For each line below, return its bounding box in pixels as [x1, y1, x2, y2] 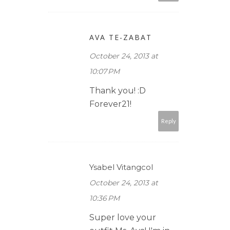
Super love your [89, 212, 156, 222]
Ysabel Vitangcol [89, 162, 153, 172]
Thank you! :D [89, 85, 146, 95]
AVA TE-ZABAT [89, 32, 152, 42]
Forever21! [89, 99, 131, 109]
